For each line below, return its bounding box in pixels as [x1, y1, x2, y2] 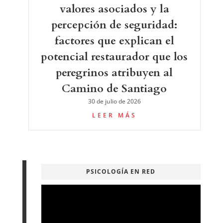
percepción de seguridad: [51, 17, 178, 32]
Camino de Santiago [62, 81, 167, 96]
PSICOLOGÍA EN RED [86, 167, 156, 176]
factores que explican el [54, 33, 174, 48]
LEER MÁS [92, 111, 137, 119]
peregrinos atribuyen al [56, 65, 173, 80]
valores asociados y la [59, 1, 169, 16]
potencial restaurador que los [41, 49, 188, 64]
